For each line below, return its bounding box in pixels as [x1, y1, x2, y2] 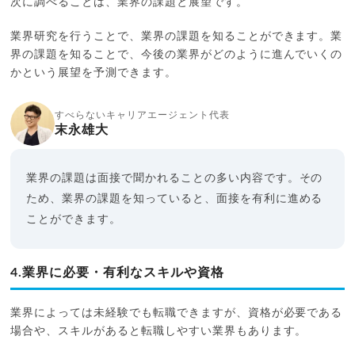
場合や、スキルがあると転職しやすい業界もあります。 [10, 325, 307, 337]
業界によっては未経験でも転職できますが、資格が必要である [10, 307, 343, 319]
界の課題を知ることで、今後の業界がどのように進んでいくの [10, 48, 343, 60]
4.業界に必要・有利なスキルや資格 [10, 265, 224, 279]
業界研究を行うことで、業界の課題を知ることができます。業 [10, 30, 343, 42]
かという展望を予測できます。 [10, 67, 177, 78]
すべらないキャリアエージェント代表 [55, 109, 230, 120]
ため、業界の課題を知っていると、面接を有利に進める [26, 193, 323, 204]
